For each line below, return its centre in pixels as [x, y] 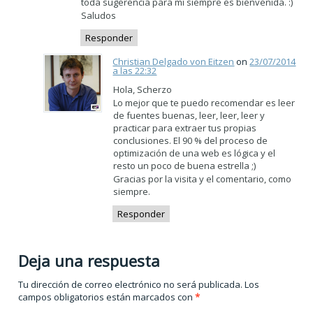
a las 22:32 [135, 71]
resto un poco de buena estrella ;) [185, 166]
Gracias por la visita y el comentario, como [203, 179]
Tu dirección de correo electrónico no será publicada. [131, 285]
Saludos [99, 15]
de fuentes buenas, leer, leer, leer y [189, 116]
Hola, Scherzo [143, 90]
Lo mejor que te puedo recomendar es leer [204, 103]
